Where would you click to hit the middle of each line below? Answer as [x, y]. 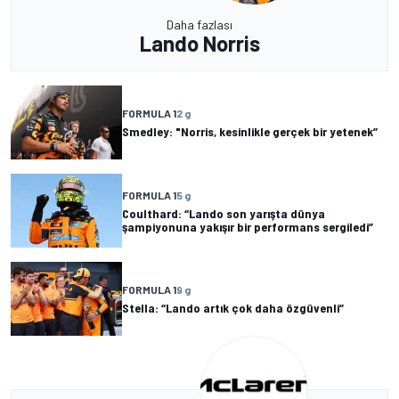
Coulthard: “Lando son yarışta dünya [224, 213]
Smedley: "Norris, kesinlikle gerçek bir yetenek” [250, 132]
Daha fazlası [199, 24]
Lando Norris [199, 43]
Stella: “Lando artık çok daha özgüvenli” [233, 308]
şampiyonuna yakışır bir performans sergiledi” [248, 226]
